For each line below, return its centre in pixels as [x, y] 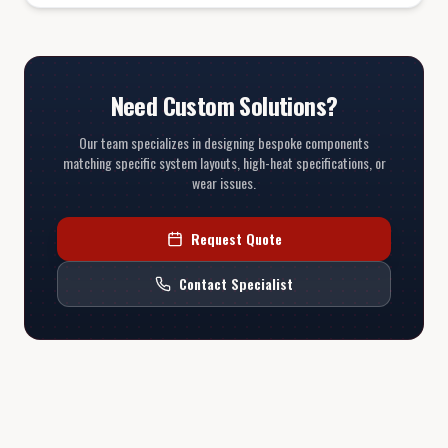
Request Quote [236, 238]
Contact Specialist [236, 283]
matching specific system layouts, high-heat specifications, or [224, 162]
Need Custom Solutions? [224, 104]
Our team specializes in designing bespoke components [224, 142]
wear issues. [224, 182]
